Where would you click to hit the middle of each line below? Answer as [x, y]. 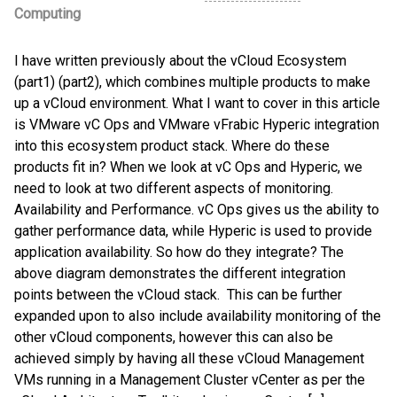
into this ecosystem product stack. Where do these [172, 146]
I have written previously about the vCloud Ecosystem [180, 61]
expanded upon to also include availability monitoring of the [198, 316]
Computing [47, 14]
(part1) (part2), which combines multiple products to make [192, 82]
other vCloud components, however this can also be [174, 338]
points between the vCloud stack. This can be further [178, 295]
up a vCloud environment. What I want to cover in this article [197, 104]
